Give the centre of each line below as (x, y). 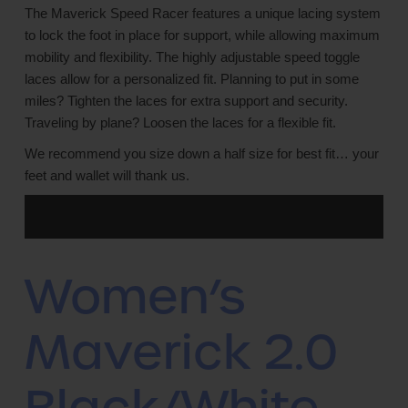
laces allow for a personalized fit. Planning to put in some (192, 79)
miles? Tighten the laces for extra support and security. (186, 101)
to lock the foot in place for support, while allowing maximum (202, 36)
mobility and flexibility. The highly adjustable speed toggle (192, 57)
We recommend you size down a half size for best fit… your (202, 154)
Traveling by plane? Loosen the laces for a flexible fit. (180, 123)
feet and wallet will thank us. (107, 176)
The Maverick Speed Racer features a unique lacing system (203, 14)
